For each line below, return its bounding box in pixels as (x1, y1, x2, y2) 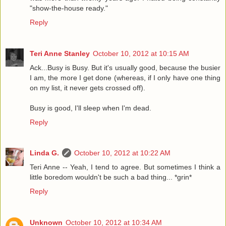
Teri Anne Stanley (30, 49, 90, 58)
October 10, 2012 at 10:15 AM (93, 49, 189, 58)
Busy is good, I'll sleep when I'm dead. (30, 103, 151, 112)
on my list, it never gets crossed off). (30, 83, 145, 92)
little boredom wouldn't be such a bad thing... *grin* (30, 173, 192, 182)
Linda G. (30, 149, 59, 157)
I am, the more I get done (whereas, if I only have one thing (30, 73, 220, 82)
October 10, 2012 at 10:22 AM (74, 149, 171, 157)
